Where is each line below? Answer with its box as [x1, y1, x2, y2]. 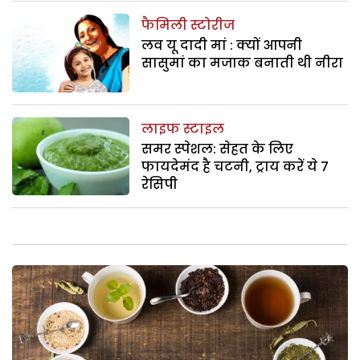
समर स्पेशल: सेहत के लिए [141, 139, 294, 158]
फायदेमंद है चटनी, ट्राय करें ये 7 [141, 157, 329, 176]
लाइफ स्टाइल [141, 119, 225, 138]
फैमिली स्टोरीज [141, 16, 235, 35]
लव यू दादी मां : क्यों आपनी [141, 36, 303, 55]
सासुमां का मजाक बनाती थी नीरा [141, 54, 344, 73]
